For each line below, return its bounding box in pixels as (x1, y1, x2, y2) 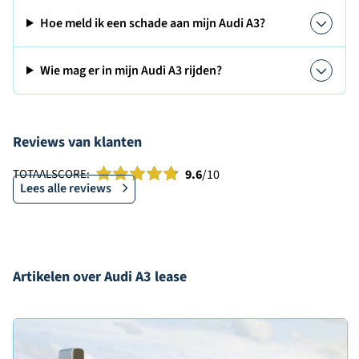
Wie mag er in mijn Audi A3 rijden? (39, 62, 222, 79)
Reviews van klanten (13, 132, 142, 152)
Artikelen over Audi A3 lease (13, 267, 187, 287)
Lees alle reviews (20, 179, 111, 197)
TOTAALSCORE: (13, 165, 90, 183)
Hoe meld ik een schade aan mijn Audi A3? (39, 14, 265, 32)
